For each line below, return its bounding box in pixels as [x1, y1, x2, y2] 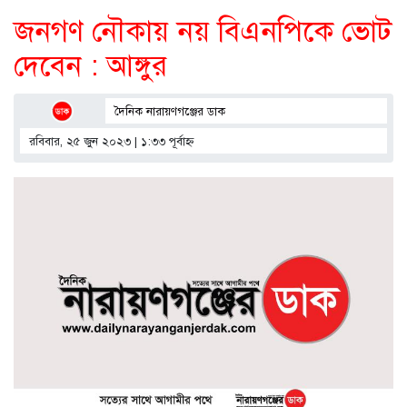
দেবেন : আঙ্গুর [14, 47, 167, 84]
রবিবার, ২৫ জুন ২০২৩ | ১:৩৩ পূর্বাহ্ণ [29, 134, 195, 150]
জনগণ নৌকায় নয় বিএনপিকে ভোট [14, 13, 392, 50]
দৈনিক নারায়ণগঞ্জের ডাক [114, 104, 225, 120]
